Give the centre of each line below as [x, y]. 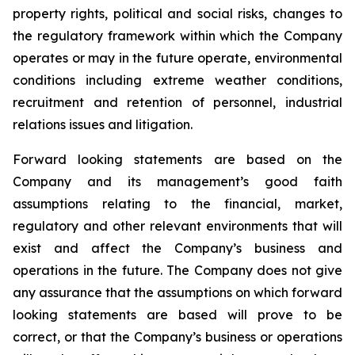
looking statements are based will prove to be [177, 315]
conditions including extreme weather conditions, [177, 80]
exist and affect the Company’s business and [177, 248]
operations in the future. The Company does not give [177, 270]
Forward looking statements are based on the [177, 159]
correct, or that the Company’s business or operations [177, 337]
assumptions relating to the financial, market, [177, 204]
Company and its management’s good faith [177, 181]
